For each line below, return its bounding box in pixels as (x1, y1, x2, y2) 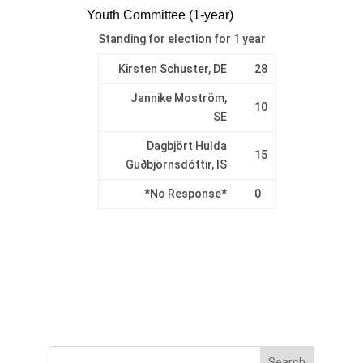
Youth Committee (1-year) (86, 8, 233, 23)
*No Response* (143, 187, 227, 201)
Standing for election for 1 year (97, 32, 266, 46)
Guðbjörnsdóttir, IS (125, 158, 227, 172)
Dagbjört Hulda (146, 139, 227, 153)
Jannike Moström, (130, 92, 227, 105)
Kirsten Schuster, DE (117, 62, 227, 76)
